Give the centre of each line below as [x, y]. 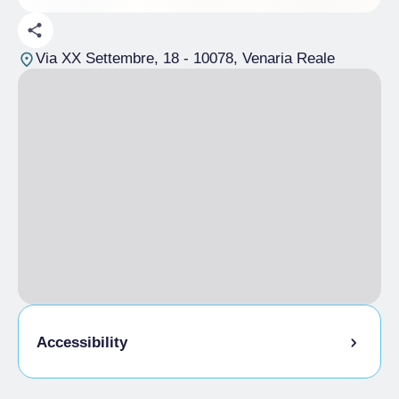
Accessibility [82, 343]
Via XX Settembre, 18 [107, 58]
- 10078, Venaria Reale [256, 58]
